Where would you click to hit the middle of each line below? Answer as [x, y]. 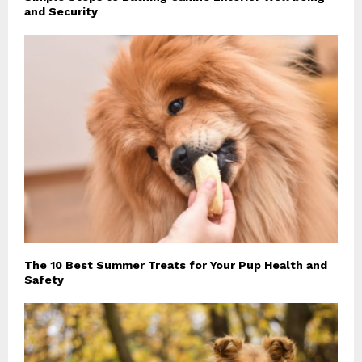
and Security [61, 11]
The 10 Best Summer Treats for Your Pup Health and [176, 265]
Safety [44, 280]
